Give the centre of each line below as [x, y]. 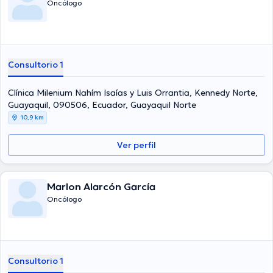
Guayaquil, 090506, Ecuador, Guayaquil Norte [102, 105]
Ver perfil [136, 145]
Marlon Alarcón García [101, 186]
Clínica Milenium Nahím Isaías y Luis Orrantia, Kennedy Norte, [133, 93]
